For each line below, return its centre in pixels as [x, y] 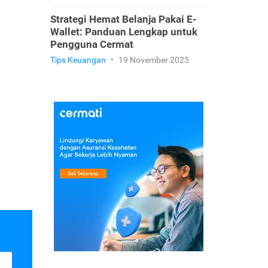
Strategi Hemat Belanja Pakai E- [123, 19]
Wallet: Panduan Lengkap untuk [124, 32]
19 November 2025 [153, 60]
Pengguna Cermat [92, 44]
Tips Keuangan [78, 60]
